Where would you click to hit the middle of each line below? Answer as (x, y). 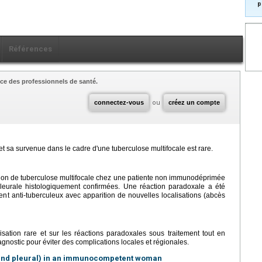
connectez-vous (119, 102)
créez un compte (194, 102)
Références (30, 49)
